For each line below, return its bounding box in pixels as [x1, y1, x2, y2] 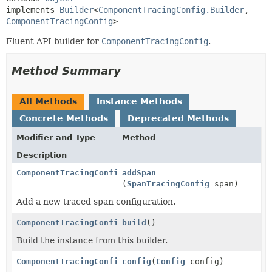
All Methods [19, 96, 77, 106]
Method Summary [12, 64, 121, 77]
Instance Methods [97, 96, 182, 106]
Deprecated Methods [127, 113, 229, 123]
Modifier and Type [16, 132, 95, 142]
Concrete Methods [19, 113, 108, 123]
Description [16, 150, 67, 160]
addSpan [122, 168, 157, 177]
